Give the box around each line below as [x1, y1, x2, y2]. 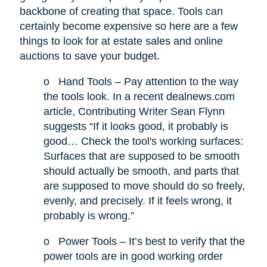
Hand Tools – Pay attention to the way [58, 76, 238, 88]
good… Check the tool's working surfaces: [43, 135, 243, 148]
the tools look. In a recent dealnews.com [43, 91, 235, 103]
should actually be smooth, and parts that [43, 165, 239, 178]
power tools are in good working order [43, 250, 223, 263]
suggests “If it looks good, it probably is [43, 120, 228, 133]
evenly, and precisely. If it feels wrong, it [43, 195, 232, 207]
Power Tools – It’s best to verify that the [58, 235, 245, 248]
